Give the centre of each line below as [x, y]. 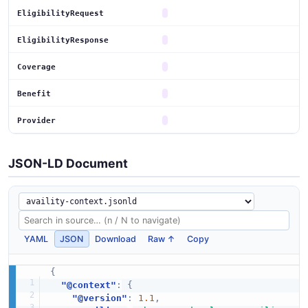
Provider [36, 120]
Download [116, 239]
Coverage [36, 67]
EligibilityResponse [63, 40]
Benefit [34, 93]
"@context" [88, 285]
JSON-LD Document [68, 163]
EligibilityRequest [60, 13]
